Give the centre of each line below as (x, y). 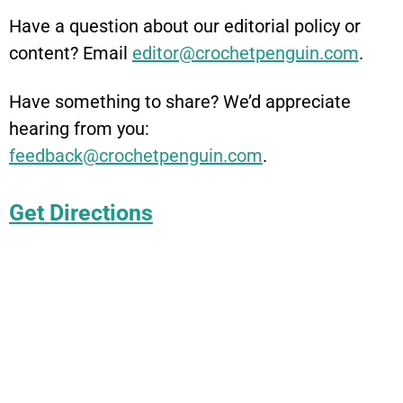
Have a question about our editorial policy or (185, 27)
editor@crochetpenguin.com (245, 54)
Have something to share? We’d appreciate (180, 102)
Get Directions (81, 213)
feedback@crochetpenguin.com (136, 156)
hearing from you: (79, 129)
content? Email (71, 54)
